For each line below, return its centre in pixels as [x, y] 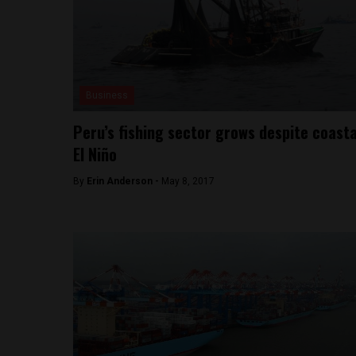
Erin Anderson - [124, 181]
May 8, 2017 [188, 181]
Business [107, 95]
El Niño [95, 154]
